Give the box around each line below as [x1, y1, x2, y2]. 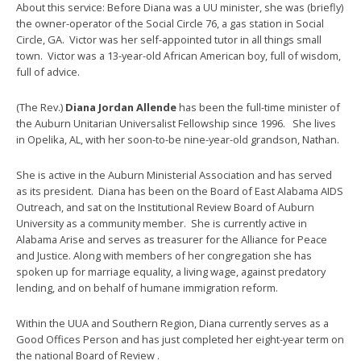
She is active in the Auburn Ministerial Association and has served [16, 168, 332, 182]
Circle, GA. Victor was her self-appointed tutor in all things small [16, 32, 322, 47]
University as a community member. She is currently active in [16, 216, 307, 230]
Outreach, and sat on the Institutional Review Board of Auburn [16, 200, 314, 214]
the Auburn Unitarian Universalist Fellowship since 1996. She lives [16, 116, 336, 131]
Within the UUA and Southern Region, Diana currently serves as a [16, 316, 329, 330]
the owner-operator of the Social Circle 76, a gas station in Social [16, 16, 324, 31]
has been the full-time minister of [179, 100, 340, 114]
